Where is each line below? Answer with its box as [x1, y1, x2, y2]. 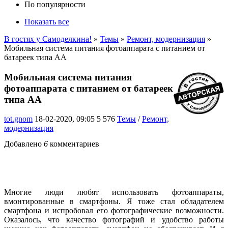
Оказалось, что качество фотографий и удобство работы [4, 215, 224, 224]
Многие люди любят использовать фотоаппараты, [4, 188, 224, 197]
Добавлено [4, 139, 44, 149]
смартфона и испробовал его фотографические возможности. [4, 206, 224, 215]
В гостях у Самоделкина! [4, 35, 92, 43]
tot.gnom [4, 115, 33, 124]
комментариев [48, 139, 99, 149]
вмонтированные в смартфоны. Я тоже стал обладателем [4, 197, 224, 206]
